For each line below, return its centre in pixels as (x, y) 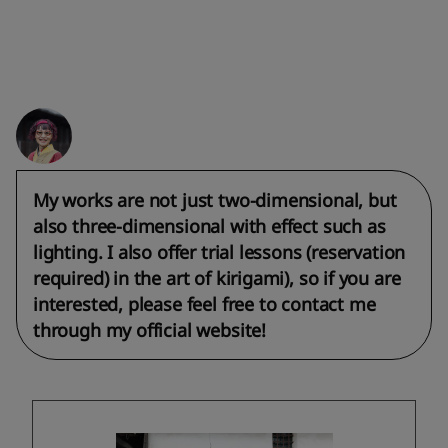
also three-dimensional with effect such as (209, 226)
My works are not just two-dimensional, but (215, 200)
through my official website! (149, 330)
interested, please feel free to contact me (204, 304)
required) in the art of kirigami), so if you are (217, 278)
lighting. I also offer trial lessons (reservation (219, 252)
